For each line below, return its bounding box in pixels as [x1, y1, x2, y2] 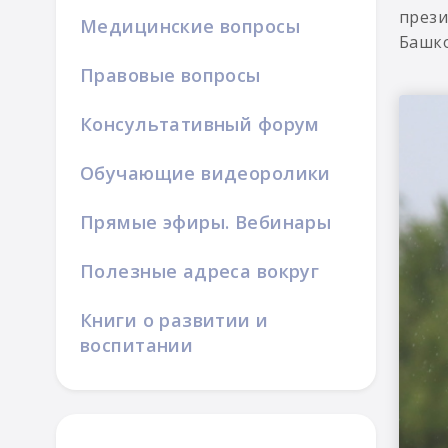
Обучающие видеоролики [80, 161, 331, 185]
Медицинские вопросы [80, 14, 300, 38]
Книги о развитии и [80, 308, 269, 332]
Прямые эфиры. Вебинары [80, 210, 332, 234]
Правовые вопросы [80, 63, 261, 87]
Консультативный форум [80, 112, 320, 136]
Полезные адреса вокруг [80, 259, 320, 283]
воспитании [80, 333, 194, 357]
